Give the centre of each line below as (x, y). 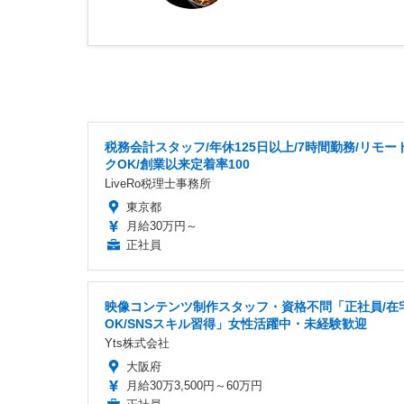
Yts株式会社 (137, 343)
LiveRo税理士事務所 (158, 183)
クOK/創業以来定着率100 (177, 164)
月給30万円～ (162, 225)
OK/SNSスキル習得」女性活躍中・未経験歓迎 (236, 323)
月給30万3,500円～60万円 (194, 385)
